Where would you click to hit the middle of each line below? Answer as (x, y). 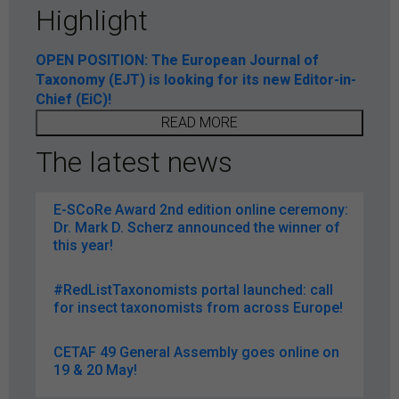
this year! (83, 245)
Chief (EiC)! (73, 99)
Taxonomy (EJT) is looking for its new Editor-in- (196, 79)
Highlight (92, 20)
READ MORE (199, 122)
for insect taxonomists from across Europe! (198, 307)
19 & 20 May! (95, 370)
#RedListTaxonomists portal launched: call (193, 289)
